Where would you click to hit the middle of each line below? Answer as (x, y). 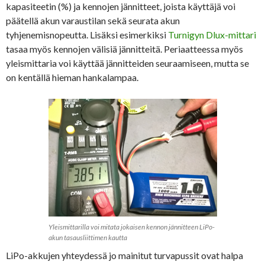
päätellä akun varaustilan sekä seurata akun (93, 20)
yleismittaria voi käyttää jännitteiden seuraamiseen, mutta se (127, 63)
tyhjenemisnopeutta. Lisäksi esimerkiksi (87, 34)
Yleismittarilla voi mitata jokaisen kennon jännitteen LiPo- (131, 227)
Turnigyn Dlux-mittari (212, 34)
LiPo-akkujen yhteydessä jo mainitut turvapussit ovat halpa (125, 255)
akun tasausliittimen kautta (88, 237)
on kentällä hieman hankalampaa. (72, 77)
